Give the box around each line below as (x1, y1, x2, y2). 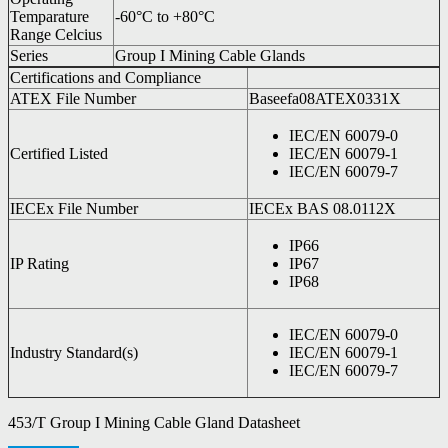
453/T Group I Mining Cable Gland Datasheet (8, 413, 300, 431)
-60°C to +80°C (115, 7, 215, 25)
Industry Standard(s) (10, 343, 138, 361)
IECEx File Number (10, 199, 138, 217)
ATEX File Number (10, 89, 136, 107)
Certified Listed (10, 144, 108, 162)
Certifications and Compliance (10, 68, 201, 86)
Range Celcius (10, 25, 102, 43)
